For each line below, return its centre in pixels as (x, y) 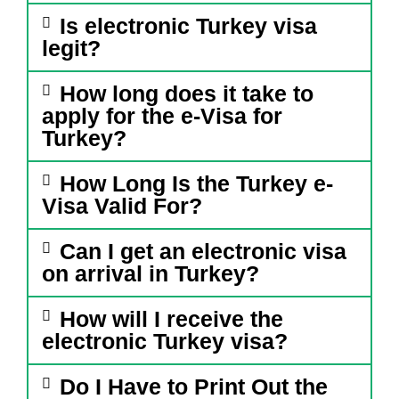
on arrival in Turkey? (151, 274)
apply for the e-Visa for (162, 116)
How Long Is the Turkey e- (196, 184)
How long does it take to (186, 94)
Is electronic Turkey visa (188, 26)
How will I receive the (171, 319)
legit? (71, 49)
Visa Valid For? (122, 206)
